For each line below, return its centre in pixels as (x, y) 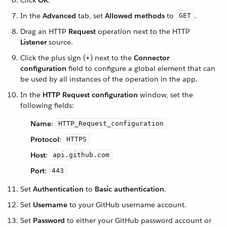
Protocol (45, 139)
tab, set (90, 16)
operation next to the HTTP (143, 31)
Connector (152, 58)
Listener (33, 42)
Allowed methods (135, 16)
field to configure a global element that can (141, 68)
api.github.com (81, 155)
